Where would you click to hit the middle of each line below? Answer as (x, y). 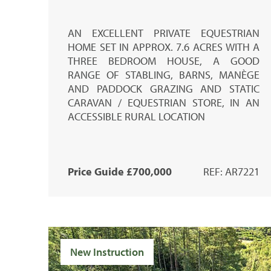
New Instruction (107, 252)
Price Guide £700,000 (120, 171)
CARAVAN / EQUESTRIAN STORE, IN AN (164, 102)
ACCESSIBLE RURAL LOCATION (136, 116)
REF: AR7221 (232, 171)
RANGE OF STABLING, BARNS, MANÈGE (164, 74)
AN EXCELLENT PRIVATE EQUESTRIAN (164, 33)
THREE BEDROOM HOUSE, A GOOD (164, 60)
